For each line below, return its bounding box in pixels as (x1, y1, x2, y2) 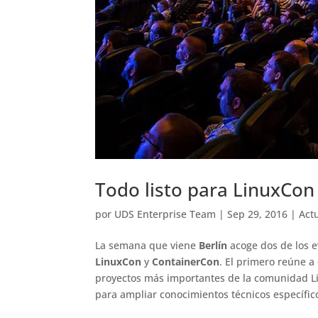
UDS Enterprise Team (114, 207, 216, 221)
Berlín (199, 238, 228, 252)
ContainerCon (152, 254, 220, 268)
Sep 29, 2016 (227, 207, 288, 221)
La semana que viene (95, 238, 199, 252)
